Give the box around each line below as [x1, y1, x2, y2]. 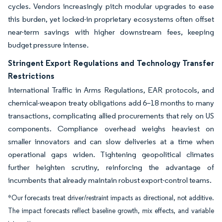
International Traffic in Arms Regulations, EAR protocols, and [8, 85, 214, 95]
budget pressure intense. [8, 40, 89, 50]
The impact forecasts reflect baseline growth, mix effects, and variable [8, 207, 214, 215]
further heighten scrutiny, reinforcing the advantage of [8, 163, 214, 172]
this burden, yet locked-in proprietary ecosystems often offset [8, 14, 214, 24]
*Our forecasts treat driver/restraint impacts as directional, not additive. [8, 194, 214, 202]
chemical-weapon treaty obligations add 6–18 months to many [8, 98, 214, 108]
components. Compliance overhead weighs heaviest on [8, 124, 214, 133]
